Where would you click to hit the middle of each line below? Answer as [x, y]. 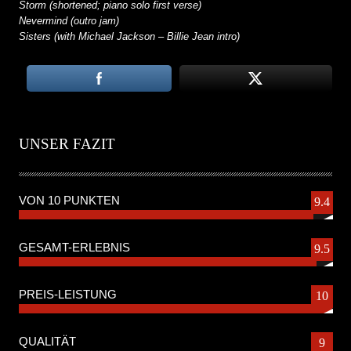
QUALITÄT [47, 341]
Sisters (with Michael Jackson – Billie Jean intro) [129, 36]
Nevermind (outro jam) [69, 20]
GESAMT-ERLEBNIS [74, 247]
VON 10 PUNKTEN [69, 200]
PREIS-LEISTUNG [68, 294]
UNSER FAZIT [67, 143]
